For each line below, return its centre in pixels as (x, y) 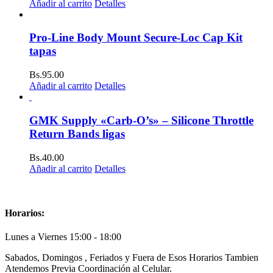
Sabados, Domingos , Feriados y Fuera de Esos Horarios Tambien (132, 258)
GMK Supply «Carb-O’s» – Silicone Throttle (141, 120)
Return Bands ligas (77, 133)
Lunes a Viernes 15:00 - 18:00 (63, 237)
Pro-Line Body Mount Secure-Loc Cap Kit (136, 38)
